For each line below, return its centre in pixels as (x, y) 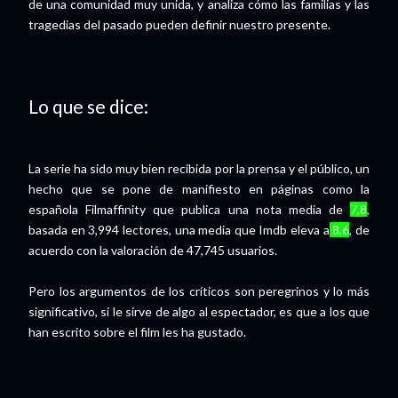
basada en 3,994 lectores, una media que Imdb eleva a (179, 229)
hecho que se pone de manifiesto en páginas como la (199, 188)
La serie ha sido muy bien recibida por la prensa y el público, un (199, 168)
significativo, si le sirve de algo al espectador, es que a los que (199, 311)
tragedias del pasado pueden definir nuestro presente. (179, 24)
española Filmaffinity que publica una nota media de (189, 209)
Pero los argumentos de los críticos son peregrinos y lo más (199, 291)
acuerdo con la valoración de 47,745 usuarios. (153, 250)
